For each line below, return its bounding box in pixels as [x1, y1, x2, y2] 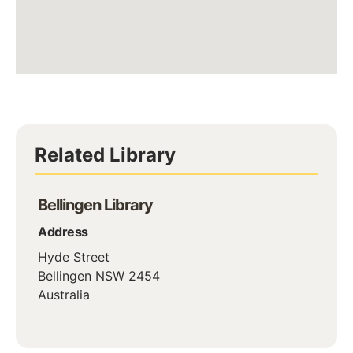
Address [38, 223, 88, 240]
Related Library [35, 143, 176, 166]
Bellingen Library [38, 195, 153, 214]
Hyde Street [38, 248, 110, 265]
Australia [38, 286, 90, 303]
